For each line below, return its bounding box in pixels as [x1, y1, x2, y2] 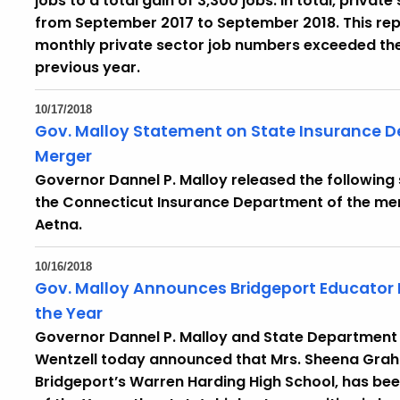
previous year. [35, 57, 140, 78]
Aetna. [35, 214, 82, 235]
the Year [35, 303, 103, 324]
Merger [35, 146, 92, 167]
